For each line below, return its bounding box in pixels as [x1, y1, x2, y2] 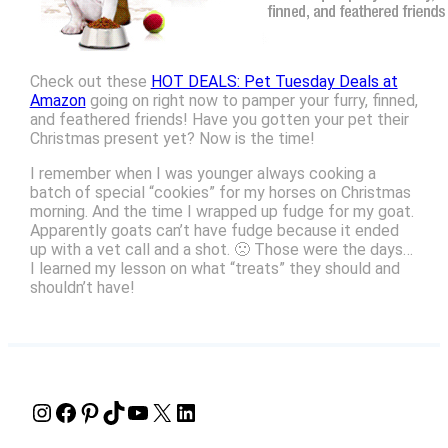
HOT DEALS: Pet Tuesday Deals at [150, 72, 398, 92]
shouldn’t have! [29, 278, 135, 298]
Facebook [52, 397, 66, 426]
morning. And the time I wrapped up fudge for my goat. [29, 202, 414, 222]
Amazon [29, 91, 86, 111]
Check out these [29, 72, 151, 92]
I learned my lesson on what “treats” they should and [29, 259, 400, 279]
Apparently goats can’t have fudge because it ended [29, 221, 399, 241]
